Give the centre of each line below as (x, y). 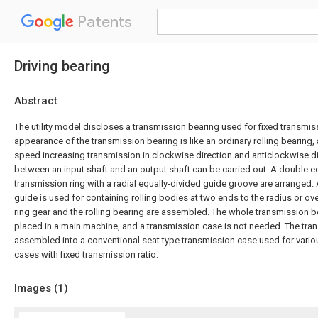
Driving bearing (62, 66)
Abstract (36, 101)
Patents (103, 22)
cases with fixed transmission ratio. (86, 254)
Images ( (36, 288)
